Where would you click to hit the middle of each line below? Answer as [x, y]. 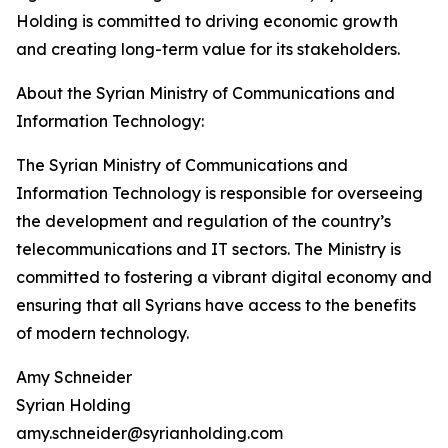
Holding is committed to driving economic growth [207, 21]
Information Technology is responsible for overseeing [219, 193]
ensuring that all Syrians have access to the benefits [216, 305]
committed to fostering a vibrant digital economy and [224, 277]
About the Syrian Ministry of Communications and [205, 93]
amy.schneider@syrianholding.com [149, 433]
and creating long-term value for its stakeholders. [208, 49]
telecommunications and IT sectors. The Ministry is [208, 249]
